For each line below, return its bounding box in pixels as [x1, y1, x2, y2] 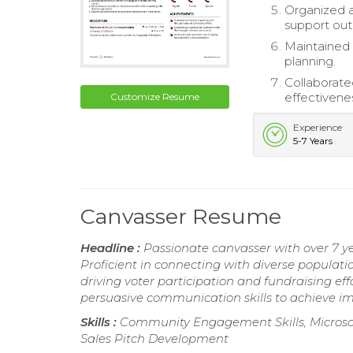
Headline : [80, 240, 143, 255]
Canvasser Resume [80, 203, 281, 229]
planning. [284, 53, 336, 69]
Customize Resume [110, 91, 200, 103]
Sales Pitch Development [80, 330, 229, 346]
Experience [293, 121, 343, 133]
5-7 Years [293, 134, 333, 147]
